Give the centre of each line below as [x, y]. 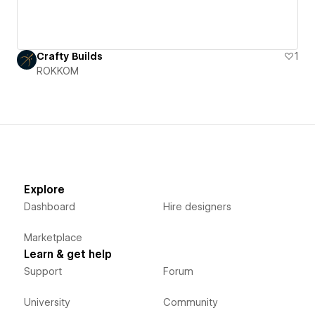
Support [43, 271]
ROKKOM [58, 71]
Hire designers [197, 206]
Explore [44, 189]
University [47, 302]
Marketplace [53, 237]
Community [190, 302]
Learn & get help [67, 254]
